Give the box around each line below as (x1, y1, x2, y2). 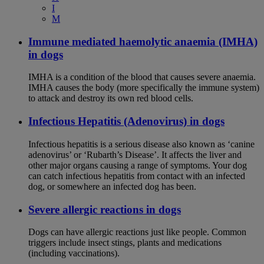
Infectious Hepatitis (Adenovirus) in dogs (28, 115, 225, 128)
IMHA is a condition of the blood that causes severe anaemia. (28, 72, 256, 82)
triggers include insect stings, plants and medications (28, 237, 222, 248)
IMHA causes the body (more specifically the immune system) (28, 82, 259, 93)
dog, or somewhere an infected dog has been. (28, 181, 196, 192)
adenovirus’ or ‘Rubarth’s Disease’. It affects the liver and (28, 149, 242, 160)
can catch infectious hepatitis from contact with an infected (28, 170, 245, 181)
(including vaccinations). (28, 248, 120, 259)
